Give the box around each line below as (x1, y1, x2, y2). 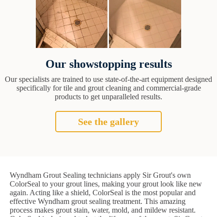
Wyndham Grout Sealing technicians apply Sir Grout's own (10, 171, 191, 180)
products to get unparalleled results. (55, 93, 162, 101)
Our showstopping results (45, 58, 172, 71)
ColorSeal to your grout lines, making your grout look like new (10, 180, 202, 188)
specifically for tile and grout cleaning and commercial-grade (16, 84, 201, 93)
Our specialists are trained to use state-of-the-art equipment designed (5, 75, 212, 84)
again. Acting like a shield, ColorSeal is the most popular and (10, 188, 196, 197)
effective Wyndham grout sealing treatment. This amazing (10, 197, 186, 206)
